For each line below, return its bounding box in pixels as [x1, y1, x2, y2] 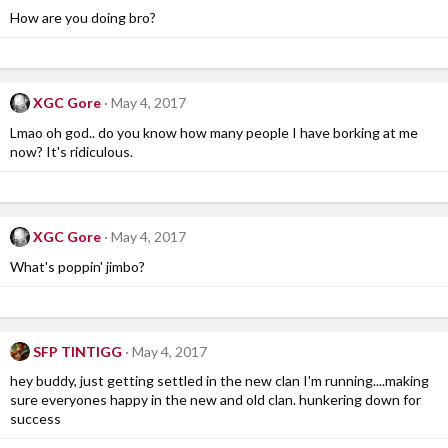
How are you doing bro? [10, 9, 156, 27]
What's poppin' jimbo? [10, 257, 145, 275]
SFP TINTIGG [32, 342, 122, 360]
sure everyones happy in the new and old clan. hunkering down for [10, 391, 421, 409]
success [10, 410, 61, 428]
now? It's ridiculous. [10, 142, 133, 160]
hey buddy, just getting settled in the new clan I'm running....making [10, 372, 429, 390]
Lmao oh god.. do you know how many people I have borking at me [10, 123, 418, 141]
